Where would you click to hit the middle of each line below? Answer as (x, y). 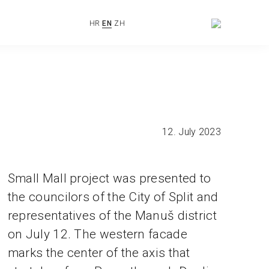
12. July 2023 (192, 132)
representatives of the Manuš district (112, 216)
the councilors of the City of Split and (113, 197)
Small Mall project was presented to (109, 179)
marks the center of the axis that (99, 253)
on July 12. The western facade (97, 234)
